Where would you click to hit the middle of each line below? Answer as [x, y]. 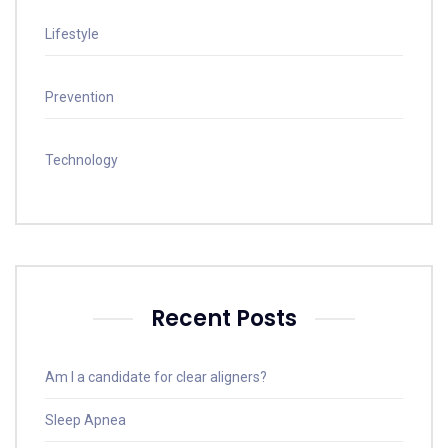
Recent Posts [224, 318]
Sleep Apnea [85, 420]
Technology [81, 160]
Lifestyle [72, 34]
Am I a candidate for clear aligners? [156, 377]
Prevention [79, 97]
